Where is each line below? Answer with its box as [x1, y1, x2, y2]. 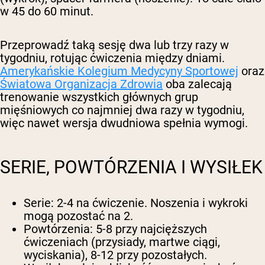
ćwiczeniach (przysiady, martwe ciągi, [24, 235, 220, 250]
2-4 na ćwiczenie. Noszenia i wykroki [54, 196, 248, 211]
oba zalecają [163, 77, 232, 92]
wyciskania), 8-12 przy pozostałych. [24, 248, 207, 263]
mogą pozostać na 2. [24, 209, 133, 224]
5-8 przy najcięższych [93, 222, 207, 237]
